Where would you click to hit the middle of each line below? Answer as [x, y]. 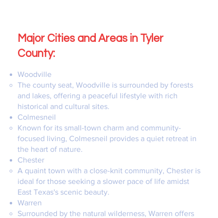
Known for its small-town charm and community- [99, 128]
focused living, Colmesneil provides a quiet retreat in [107, 139]
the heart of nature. [50, 149]
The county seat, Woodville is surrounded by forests [105, 85]
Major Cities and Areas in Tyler [90, 39]
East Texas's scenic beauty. [63, 192]
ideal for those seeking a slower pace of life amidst [103, 182]
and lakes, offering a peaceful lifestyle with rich [97, 96]
